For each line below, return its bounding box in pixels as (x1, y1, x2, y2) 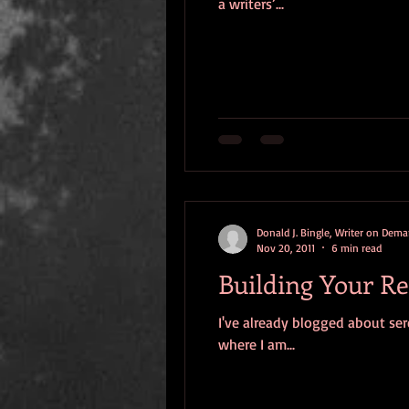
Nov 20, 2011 (257, 240, 315, 255)
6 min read (331, 240, 382, 255)
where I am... (218, 334, 295, 353)
